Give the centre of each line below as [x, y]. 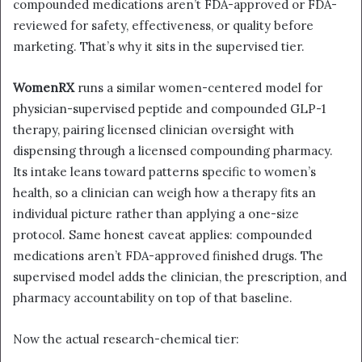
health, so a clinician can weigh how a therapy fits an [164, 193]
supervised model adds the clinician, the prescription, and [180, 277]
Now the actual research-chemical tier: [126, 339]
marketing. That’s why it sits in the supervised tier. [159, 47]
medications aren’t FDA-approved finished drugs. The [168, 256]
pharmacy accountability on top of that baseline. [153, 298]
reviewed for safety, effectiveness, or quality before [163, 26]
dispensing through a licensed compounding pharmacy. [173, 151]
